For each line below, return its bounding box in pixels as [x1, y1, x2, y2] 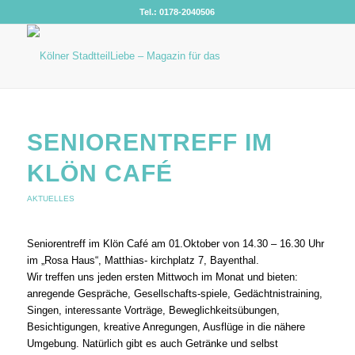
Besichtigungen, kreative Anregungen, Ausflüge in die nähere [26, 321, 305, 334]
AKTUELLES [26, 194, 74, 203]
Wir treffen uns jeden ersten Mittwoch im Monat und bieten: [26, 271, 298, 284]
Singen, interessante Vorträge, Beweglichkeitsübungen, [26, 304, 280, 317]
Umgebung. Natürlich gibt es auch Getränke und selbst [26, 338, 278, 350]
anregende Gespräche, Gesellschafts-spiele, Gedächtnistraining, [26, 288, 323, 300]
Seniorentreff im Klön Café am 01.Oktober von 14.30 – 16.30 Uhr [26, 238, 324, 250]
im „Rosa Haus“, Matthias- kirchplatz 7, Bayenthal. [26, 254, 259, 267]
